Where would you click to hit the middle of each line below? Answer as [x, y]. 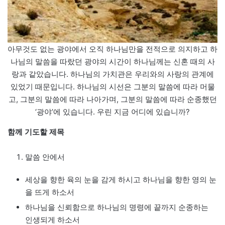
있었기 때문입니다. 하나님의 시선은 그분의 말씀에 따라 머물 [113, 86]
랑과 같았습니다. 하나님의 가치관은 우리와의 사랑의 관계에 [113, 74]
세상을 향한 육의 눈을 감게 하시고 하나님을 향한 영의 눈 [121, 179]
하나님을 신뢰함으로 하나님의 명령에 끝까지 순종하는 [117, 207]
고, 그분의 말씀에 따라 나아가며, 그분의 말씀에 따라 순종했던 [113, 99]
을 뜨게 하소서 [50, 192]
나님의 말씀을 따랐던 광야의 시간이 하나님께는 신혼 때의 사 [113, 61]
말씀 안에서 [45, 157]
